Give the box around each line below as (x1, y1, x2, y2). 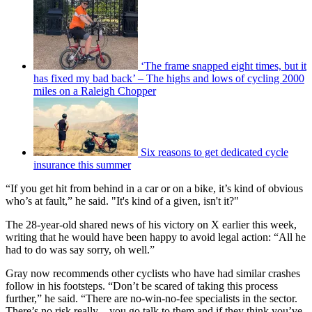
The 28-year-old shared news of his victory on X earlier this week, (6, 219, 297, 231)
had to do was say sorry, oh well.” (6, 244, 155, 256)
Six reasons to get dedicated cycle (141, 146, 288, 159)
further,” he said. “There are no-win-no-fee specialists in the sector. (6, 292, 297, 305)
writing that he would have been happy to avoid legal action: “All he (6, 231, 306, 244)
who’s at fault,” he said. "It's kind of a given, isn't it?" (6, 195, 239, 208)
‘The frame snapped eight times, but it (141, 60, 306, 72)
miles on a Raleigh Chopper (33, 85, 156, 97)
